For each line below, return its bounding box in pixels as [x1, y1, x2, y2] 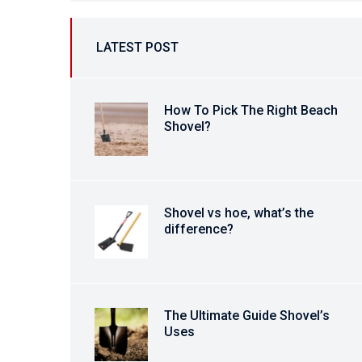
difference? [164, 221, 234, 237]
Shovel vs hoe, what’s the [164, 205, 314, 221]
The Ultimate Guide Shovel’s [164, 308, 330, 323]
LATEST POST [96, 40, 179, 55]
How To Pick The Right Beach [164, 103, 338, 118]
